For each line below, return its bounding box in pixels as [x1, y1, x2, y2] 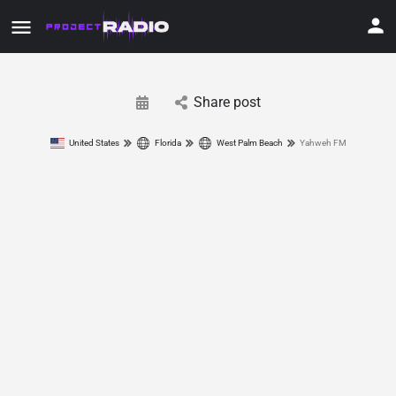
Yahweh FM [299, 138, 346, 148]
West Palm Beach [216, 138, 283, 148]
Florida [154, 138, 181, 148]
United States [68, 138, 119, 148]
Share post [193, 94, 261, 110]
